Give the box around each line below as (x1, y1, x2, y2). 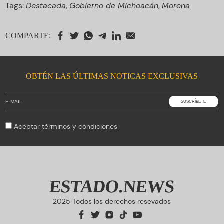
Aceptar (14, 122, 42, 131)
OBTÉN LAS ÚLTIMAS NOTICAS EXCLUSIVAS (26, 72, 198, 80)
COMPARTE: (5, 31, 51, 40)
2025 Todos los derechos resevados (53, 197, 171, 206)
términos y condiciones (42, 122, 118, 131)
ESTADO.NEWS (49, 177, 174, 196)
